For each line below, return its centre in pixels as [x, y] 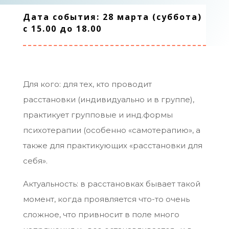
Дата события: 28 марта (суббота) [112, 17]
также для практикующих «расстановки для [112, 146]
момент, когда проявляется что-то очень [106, 199]
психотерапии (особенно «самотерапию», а [111, 130]
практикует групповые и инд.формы [98, 115]
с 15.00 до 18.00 [62, 29]
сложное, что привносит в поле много [101, 215]
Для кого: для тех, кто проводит [87, 84]
